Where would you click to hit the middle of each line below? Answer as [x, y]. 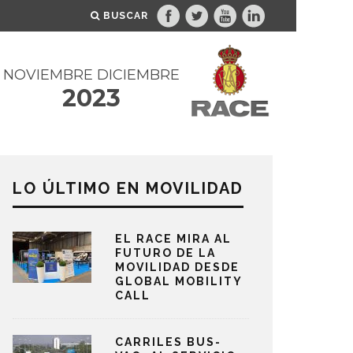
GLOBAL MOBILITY [178, 281]
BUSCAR [126, 16]
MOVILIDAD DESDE [177, 267]
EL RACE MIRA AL [173, 239]
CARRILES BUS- [168, 342]
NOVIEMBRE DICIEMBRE [91, 75]
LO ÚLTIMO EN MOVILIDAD [128, 188]
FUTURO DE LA [165, 253]
